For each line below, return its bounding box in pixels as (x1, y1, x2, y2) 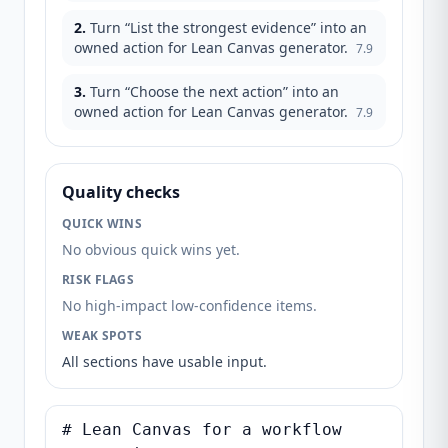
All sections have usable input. (62, 352, 267, 371)
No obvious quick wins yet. (62, 240, 240, 259)
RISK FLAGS (62, 271, 134, 288)
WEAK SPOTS (62, 327, 142, 344)
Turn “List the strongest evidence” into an (90, 18, 367, 37)
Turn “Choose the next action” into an (90, 82, 339, 101)
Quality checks (62, 181, 180, 203)
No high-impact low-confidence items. (62, 296, 317, 315)
